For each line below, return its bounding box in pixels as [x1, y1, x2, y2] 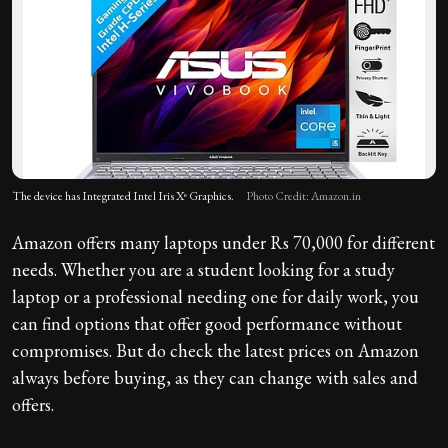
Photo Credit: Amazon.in [246, 187, 361, 204]
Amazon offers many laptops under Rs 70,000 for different [12, 230, 435, 254]
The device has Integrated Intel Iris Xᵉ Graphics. [12, 187, 234, 204]
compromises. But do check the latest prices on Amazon [12, 338, 419, 362]
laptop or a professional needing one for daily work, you [12, 284, 419, 308]
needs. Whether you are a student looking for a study [12, 257, 395, 281]
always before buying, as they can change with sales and [12, 365, 418, 389]
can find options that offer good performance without [12, 311, 402, 335]
